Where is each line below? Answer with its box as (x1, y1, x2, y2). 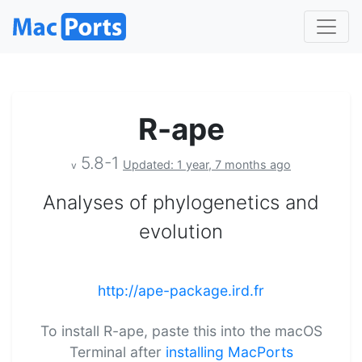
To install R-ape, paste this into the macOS (40, 322, 322, 339)
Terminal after (69, 343, 166, 360)
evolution (139, 219, 223, 243)
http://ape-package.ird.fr (98, 281, 264, 299)
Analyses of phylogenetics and (43, 190, 319, 214)
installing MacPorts (165, 343, 293, 360)
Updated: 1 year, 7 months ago (123, 157, 291, 171)
